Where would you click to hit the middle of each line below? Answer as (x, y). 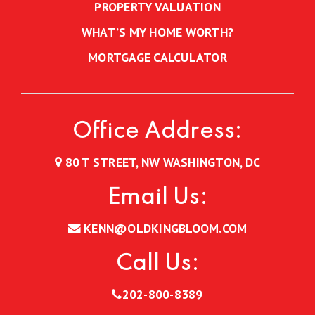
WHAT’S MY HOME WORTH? (157, 32)
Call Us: (157, 264)
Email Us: (157, 198)
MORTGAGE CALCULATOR (157, 58)
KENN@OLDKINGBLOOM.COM (166, 229)
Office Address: (157, 132)
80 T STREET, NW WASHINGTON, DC (161, 162)
